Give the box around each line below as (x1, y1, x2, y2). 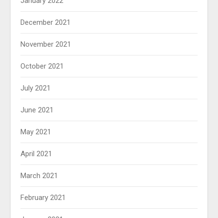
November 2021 (20, 40, 72, 49)
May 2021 (20, 127, 52, 137)
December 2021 (20, 18, 71, 27)
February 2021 (20, 193, 66, 202)
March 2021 (20, 171, 58, 181)
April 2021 (20, 149, 53, 159)
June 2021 (20, 106, 54, 115)
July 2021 (20, 84, 51, 93)
